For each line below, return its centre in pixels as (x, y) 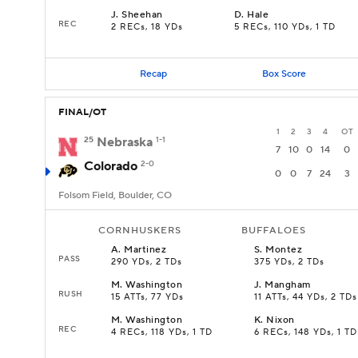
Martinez (145, 250)
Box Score (284, 74)
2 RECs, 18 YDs (147, 27)
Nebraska (125, 142)
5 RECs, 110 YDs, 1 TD (285, 27)
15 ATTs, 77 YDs (147, 297)
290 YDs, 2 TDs (147, 262)
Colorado (111, 166)
